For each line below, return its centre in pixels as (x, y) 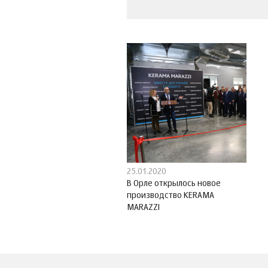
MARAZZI (143, 208)
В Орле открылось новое (174, 184)
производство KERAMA (170, 196)
